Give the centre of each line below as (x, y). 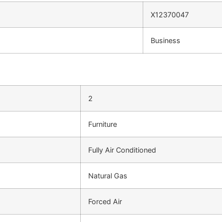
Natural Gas (108, 176)
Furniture (103, 124)
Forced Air (105, 202)
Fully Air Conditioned (122, 150)
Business (166, 41)
